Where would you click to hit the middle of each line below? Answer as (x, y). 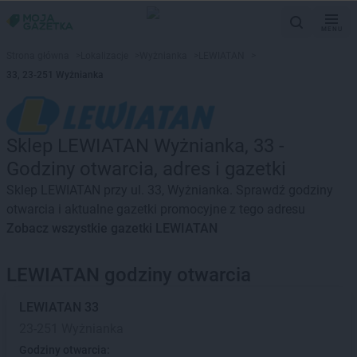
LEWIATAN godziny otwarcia (129, 275)
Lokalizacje (104, 56)
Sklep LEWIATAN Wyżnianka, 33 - (145, 146)
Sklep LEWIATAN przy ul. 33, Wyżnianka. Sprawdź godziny (170, 190)
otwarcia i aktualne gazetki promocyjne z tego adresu (156, 209)
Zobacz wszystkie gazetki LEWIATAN (112, 228)
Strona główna (38, 56)
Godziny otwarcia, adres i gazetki (146, 169)
